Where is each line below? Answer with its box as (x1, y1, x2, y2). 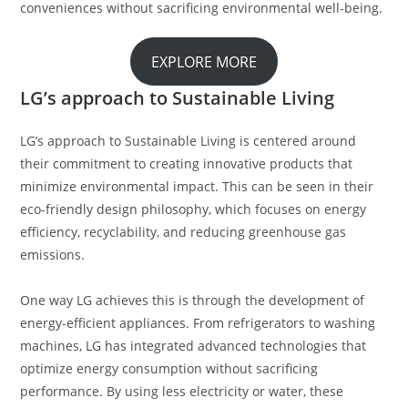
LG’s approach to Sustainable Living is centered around (20, 132, 357, 150)
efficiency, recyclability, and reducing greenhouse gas (20, 223, 347, 241)
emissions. (20, 246, 86, 264)
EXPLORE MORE (151, 51, 257, 72)
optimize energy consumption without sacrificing (20, 360, 319, 378)
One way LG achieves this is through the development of (20, 291, 365, 310)
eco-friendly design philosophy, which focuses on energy (20, 200, 367, 219)
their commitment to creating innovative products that (20, 155, 353, 173)
